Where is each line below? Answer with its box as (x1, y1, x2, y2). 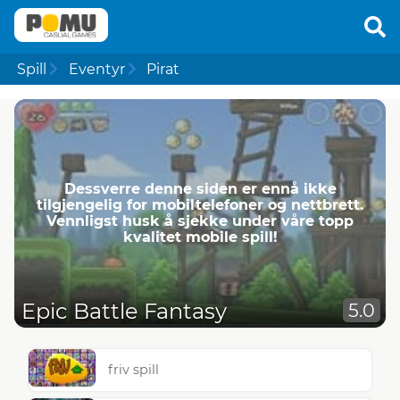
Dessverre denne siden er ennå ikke (63, 179, 337, 197)
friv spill (108, 362, 160, 379)
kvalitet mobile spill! (122, 228, 278, 246)
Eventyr (68, 60, 125, 78)
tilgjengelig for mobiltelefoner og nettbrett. (37, 196, 363, 213)
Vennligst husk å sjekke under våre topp (46, 212, 354, 229)
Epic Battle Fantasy (21, 298, 227, 325)
